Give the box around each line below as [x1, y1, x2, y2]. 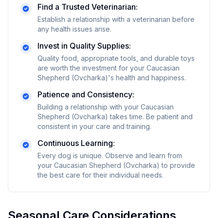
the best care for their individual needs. [37, 171, 163, 179]
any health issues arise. [37, 25, 111, 33]
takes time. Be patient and [108, 112, 193, 121]
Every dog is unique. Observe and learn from [37, 151, 182, 160]
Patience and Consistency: [37, 90, 134, 99]
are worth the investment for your [37, 64, 146, 72]
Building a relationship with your [37, 103, 141, 111]
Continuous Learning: [37, 138, 115, 148]
